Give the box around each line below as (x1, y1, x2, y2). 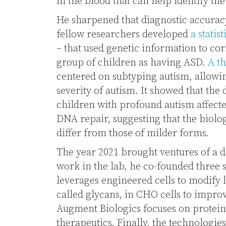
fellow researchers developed (56, 28, 191, 41)
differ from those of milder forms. (56, 127, 209, 140)
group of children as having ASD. (56, 56, 208, 69)
